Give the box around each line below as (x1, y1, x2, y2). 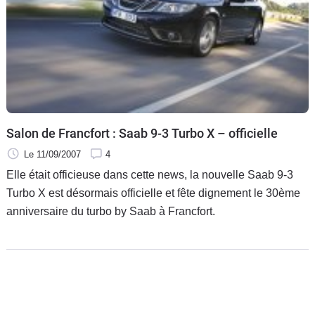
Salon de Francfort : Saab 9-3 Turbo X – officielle (6, 125, 278, 141)
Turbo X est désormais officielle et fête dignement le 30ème (6, 186, 300, 199)
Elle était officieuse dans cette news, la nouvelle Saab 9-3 (6, 168, 293, 181)
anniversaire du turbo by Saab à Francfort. (6, 205, 215, 217)
